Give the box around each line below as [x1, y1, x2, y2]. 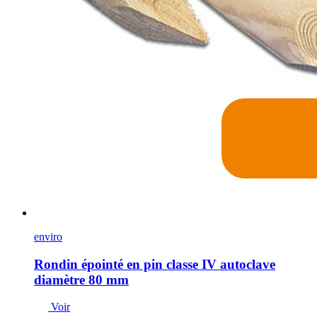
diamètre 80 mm [34, 272, 129, 287]
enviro [34, 230, 62, 243]
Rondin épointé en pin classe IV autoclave [34, 256, 275, 272]
